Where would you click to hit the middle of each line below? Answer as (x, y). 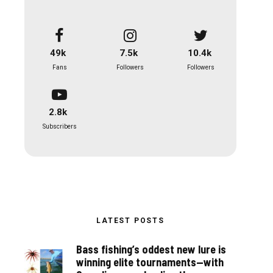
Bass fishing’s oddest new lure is (151, 249)
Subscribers (59, 126)
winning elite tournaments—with (150, 262)
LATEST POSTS (130, 220)
